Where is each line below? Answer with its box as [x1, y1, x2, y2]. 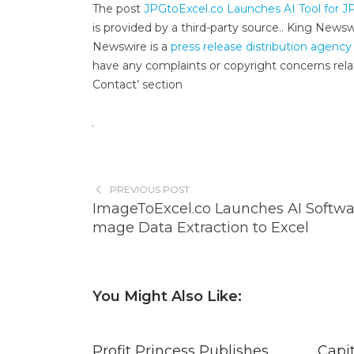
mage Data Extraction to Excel [92, 219, 309, 236]
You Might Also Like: [92, 288, 242, 305]
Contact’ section [92, 77, 183, 92]
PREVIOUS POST [109, 183, 190, 195]
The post [92, 2, 144, 16]
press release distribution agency [171, 40, 352, 54]
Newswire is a [92, 40, 171, 54]
